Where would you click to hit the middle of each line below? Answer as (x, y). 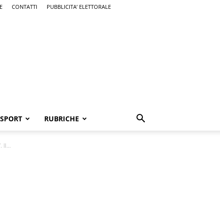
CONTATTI (25, 7)
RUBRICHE (62, 119)
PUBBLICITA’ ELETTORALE (79, 7)
